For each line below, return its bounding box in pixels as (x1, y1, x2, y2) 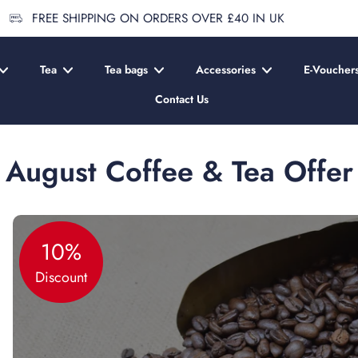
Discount (35, 267, 87, 288)
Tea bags (105, 62, 149, 78)
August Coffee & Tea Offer (5, 150, 353, 193)
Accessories (196, 62, 257, 78)
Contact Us (154, 91, 209, 107)
